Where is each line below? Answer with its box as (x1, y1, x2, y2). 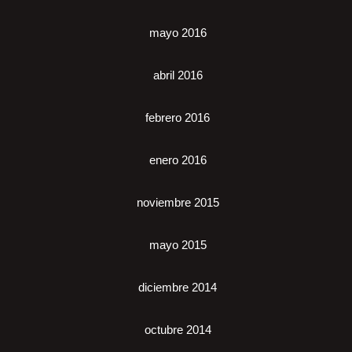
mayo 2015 (148, 238, 207, 252)
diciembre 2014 (138, 280, 217, 295)
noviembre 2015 (136, 196, 219, 210)
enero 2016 (148, 153, 207, 167)
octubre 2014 (144, 323, 211, 337)
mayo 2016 (148, 26, 207, 40)
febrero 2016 (145, 111, 210, 125)
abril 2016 (152, 68, 203, 82)
